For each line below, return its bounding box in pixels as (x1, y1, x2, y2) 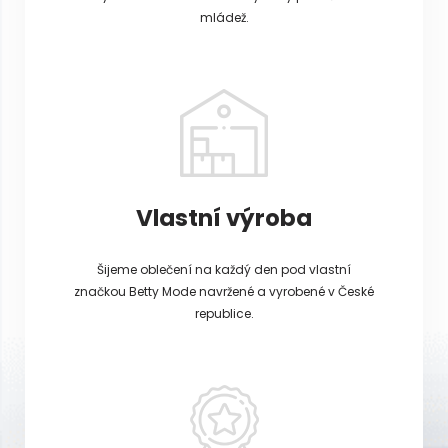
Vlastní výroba (136, 201, 312, 234)
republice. (194, 304, 254, 322)
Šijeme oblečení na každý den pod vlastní (97, 260, 351, 278)
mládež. (199, 8, 249, 26)
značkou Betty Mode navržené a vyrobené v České (74, 282, 374, 300)
